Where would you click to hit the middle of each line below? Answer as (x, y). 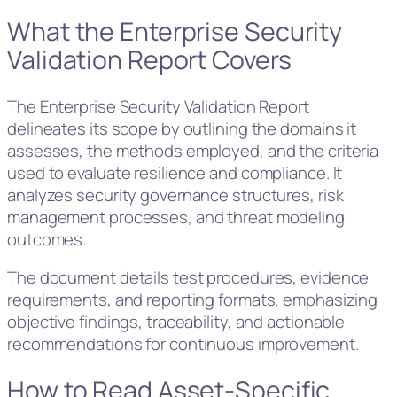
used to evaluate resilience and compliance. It (175, 172)
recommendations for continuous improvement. (183, 344)
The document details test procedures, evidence (188, 278)
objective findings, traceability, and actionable (176, 322)
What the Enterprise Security (175, 32)
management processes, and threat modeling (176, 217)
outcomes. (47, 239)
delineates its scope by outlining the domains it (182, 128)
